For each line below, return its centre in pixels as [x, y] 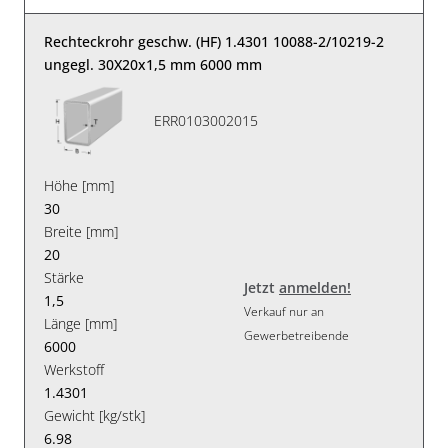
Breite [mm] [81, 231]
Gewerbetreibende [296, 336]
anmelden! [315, 288]
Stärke [64, 277]
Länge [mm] [81, 323]
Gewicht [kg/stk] [95, 415]
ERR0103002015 [206, 121]
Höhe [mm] [79, 185]
